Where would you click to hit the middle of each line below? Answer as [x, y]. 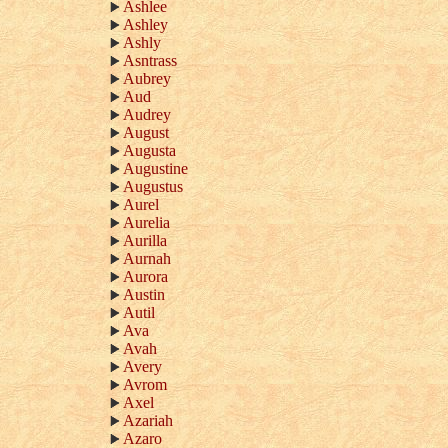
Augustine [155, 168]
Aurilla [145, 240]
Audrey [147, 114]
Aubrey [147, 78]
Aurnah [147, 258]
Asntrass [150, 60]
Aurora [145, 276]
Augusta [149, 150]
